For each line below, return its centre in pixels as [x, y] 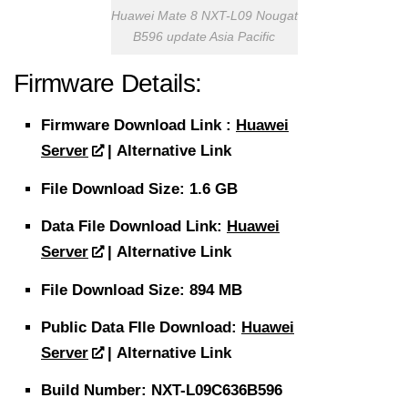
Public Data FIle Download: [141, 327]
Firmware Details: [108, 84]
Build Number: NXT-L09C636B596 [162, 391]
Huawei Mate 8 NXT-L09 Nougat [204, 16]
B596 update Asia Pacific [204, 37]
